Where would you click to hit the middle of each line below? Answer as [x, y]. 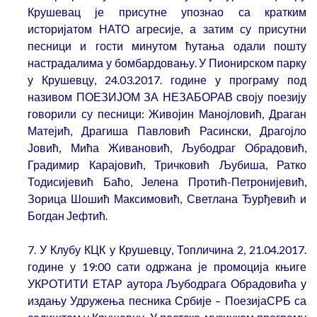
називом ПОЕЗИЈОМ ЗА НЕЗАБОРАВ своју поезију [167, 97]
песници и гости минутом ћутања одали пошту [167, 46]
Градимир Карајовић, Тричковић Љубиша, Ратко [167, 165]
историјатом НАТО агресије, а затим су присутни [167, 29]
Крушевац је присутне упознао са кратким [167, 12]
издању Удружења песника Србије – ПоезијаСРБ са [167, 301]
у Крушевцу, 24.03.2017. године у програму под [167, 80]
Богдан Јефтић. [68, 216]
